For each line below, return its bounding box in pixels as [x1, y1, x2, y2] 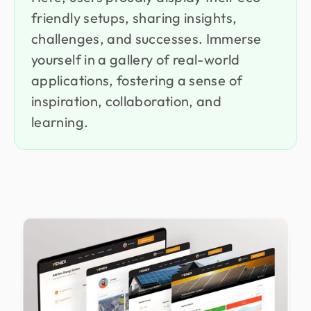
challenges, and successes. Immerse [31, 29, 262, 47]
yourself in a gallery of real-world [31, 50, 240, 68]
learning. [31, 112, 89, 131]
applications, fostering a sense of [31, 71, 243, 89]
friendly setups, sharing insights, [31, 8, 237, 26]
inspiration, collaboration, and [31, 92, 222, 110]
